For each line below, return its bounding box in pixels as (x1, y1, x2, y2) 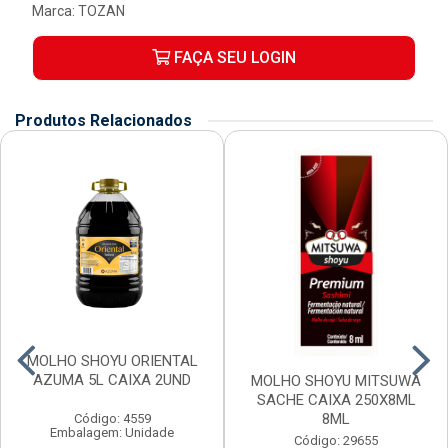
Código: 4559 (73, 411, 151, 426)
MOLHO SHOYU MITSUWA (251, 372, 421, 390)
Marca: (32, 3, 78, 19)
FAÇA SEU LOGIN (170, 48, 296, 67)
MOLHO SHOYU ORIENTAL (26, 352, 198, 370)
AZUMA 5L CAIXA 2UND (33, 371, 191, 389)
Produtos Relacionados (15, 111, 192, 130)
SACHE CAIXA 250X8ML (256, 391, 416, 409)
